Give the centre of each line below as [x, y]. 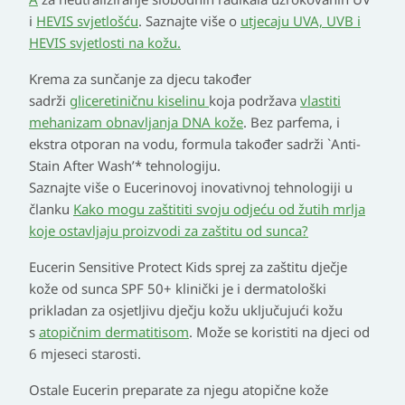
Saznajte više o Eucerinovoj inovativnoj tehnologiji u [191, 188]
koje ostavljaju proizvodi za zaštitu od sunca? [169, 231]
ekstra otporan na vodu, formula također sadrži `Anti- [195, 144]
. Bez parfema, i [292, 122]
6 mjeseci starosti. [85, 354]
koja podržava [254, 101]
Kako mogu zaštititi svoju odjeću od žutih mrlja [219, 209]
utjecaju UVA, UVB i [301, 21]
